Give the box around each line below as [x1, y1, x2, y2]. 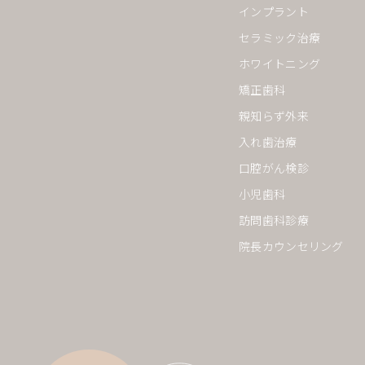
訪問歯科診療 [238, 212, 309, 228]
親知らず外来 [238, 108, 309, 124]
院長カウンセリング [238, 238, 344, 254]
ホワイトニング [238, 55, 321, 72]
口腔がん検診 [238, 160, 309, 176]
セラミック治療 [238, 29, 321, 46]
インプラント [238, 3, 309, 20]
